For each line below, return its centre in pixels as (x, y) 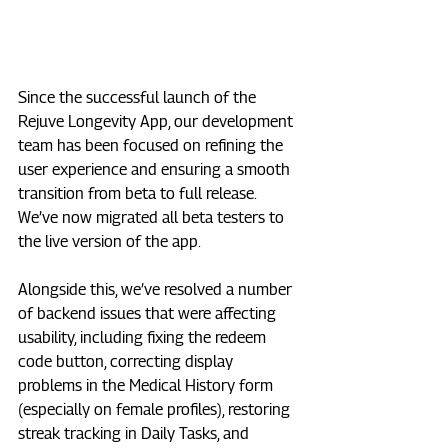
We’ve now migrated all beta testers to (153, 218)
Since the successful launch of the (139, 98)
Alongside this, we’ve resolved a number (157, 290)
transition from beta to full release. (139, 194)
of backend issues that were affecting (149, 314)
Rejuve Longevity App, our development (157, 122)
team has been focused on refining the (152, 146)
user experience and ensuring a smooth (156, 170)
